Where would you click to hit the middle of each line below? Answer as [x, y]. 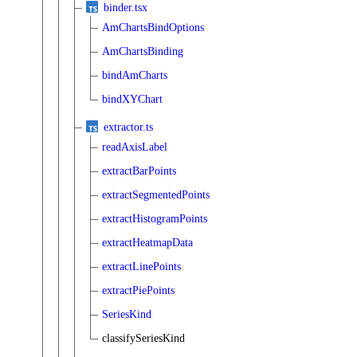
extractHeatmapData [147, 242]
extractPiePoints [138, 290]
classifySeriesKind [143, 338]
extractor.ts [128, 127]
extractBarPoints [139, 171]
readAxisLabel [135, 147]
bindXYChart [132, 99]
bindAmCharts [135, 75]
